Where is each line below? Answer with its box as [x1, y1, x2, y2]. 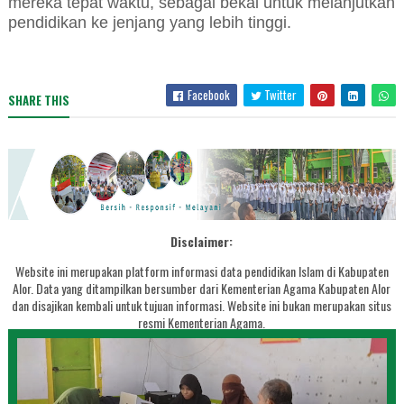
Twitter [262, 86, 298, 105]
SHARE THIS [7, 91, 69, 110]
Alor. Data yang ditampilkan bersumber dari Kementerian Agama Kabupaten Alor [13, 279, 391, 298]
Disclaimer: [170, 232, 234, 252]
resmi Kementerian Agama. [138, 313, 266, 333]
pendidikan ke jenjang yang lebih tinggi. [7, 14, 291, 32]
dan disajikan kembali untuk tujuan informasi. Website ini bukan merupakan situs [12, 296, 392, 316]
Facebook [185, 86, 231, 105]
